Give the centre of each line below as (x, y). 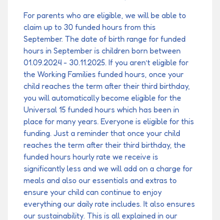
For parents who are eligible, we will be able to (105, 15)
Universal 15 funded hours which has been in (101, 110)
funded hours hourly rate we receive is (91, 157)
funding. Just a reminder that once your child (102, 133)
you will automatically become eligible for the (102, 98)
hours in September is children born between (102, 51)
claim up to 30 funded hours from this (90, 27)
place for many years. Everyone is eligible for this (109, 122)
